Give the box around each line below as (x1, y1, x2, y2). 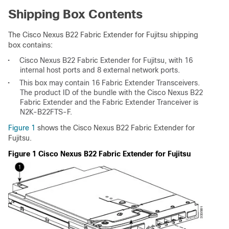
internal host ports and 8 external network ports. (20, 66, 180, 74)
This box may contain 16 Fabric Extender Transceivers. (19, 79, 200, 87)
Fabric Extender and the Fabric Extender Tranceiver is (20, 98, 198, 106)
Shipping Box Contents (8, 7, 143, 21)
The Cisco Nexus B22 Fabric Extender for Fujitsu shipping (8, 31, 198, 39)
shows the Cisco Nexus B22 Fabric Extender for (35, 124, 195, 132)
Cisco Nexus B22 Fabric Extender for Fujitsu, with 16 (19, 56, 193, 64)
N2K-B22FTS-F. (20, 108, 72, 116)
